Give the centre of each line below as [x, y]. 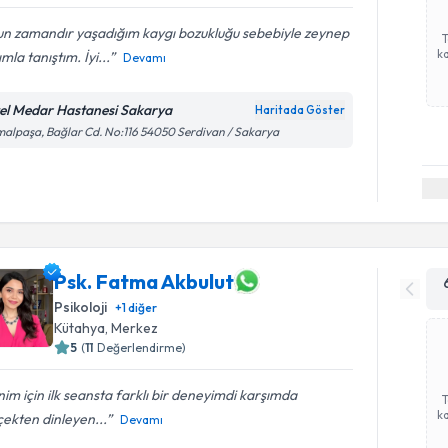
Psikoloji [81, 307]
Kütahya [80, 328]
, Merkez [132, 328]
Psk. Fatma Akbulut [144, 281]
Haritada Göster [300, 109]
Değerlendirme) [142, 347]
